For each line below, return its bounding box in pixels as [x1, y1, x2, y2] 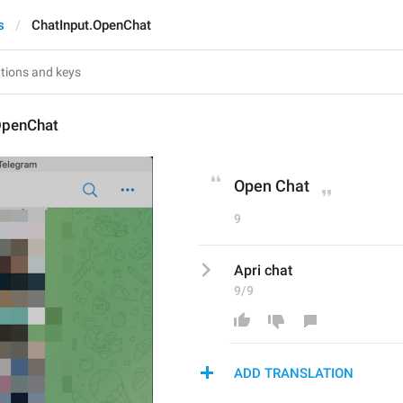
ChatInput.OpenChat [31, 17, 151, 33]
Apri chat [234, 262, 292, 279]
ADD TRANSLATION [234, 365, 354, 381]
